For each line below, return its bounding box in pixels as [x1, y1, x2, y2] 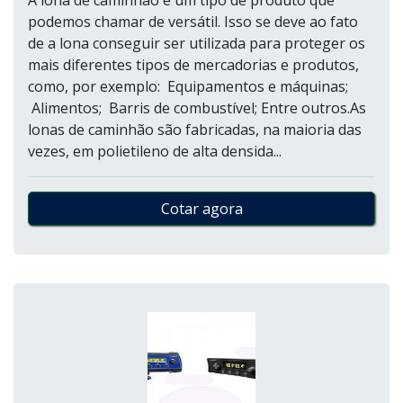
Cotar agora [160, 199, 243, 219]
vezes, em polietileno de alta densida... [28, 141, 282, 161]
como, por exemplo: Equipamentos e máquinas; [28, 76, 348, 96]
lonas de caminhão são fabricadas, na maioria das [28, 120, 362, 139]
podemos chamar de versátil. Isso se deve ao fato [28, 12, 358, 31]
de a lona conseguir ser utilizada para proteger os [28, 33, 365, 53]
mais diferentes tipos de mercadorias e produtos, [28, 55, 359, 75]
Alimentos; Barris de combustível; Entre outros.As [28, 98, 366, 118]
